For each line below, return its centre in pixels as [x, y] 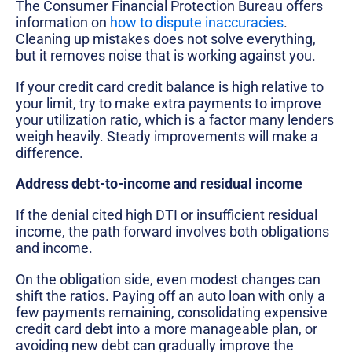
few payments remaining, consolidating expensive [172, 312]
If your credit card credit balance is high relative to [170, 86]
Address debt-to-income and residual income [159, 184]
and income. [54, 248]
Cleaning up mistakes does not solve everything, [166, 39]
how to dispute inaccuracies [197, 23]
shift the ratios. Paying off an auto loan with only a [170, 295]
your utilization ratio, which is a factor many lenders [175, 119]
